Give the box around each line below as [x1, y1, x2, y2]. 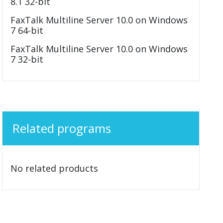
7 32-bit [10, 53, 44, 65]
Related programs [12, 120, 111, 136]
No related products [10, 162, 99, 174]
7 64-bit [10, 24, 44, 36]
